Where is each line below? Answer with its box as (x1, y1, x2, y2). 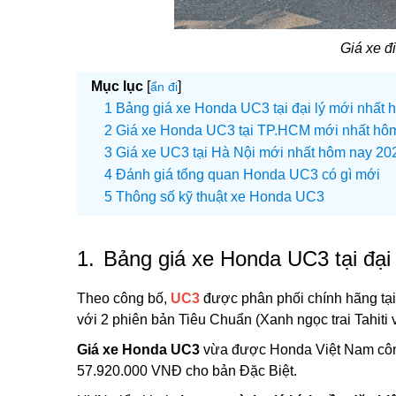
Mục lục (91, 79, 143, 94)
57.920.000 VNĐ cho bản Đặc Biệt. (77, 363, 297, 378)
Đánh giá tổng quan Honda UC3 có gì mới (116, 167, 380, 182)
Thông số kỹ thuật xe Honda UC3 (116, 189, 324, 204)
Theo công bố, (77, 291, 171, 306)
